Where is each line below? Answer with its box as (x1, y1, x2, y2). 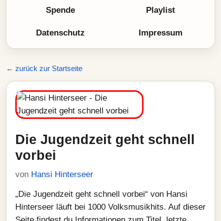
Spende (46, 5, 75, 15)
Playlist (146, 5, 175, 15)
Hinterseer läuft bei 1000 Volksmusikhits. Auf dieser (15, 202, 206, 212)
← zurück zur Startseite (6, 64, 82, 73)
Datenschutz (36, 28, 85, 37)
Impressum (139, 28, 183, 37)
